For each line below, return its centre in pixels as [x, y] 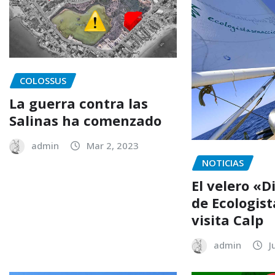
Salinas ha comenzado [85, 120]
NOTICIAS [223, 163]
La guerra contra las [79, 103]
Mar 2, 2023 [113, 145]
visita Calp [228, 219]
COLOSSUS [43, 81]
